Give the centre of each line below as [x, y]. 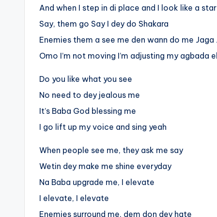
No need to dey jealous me [90, 95]
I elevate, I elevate [74, 198]
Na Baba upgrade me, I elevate [97, 182]
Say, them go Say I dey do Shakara [104, 24]
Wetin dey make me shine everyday [105, 166]
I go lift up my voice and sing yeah [103, 127]
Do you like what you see [86, 79]
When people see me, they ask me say [111, 150]
